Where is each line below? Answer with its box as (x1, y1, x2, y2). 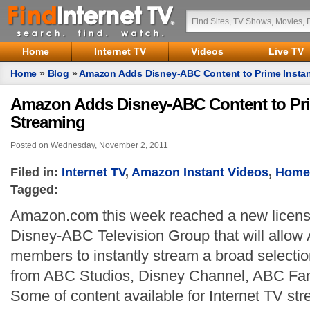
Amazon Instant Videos (131, 165, 268, 179)
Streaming (10, 113, 85, 131)
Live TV (268, 46, 304, 57)
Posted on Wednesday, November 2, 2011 (10, 140, 168, 150)
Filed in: (10, 165, 62, 179)
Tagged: (10, 183, 58, 197)
